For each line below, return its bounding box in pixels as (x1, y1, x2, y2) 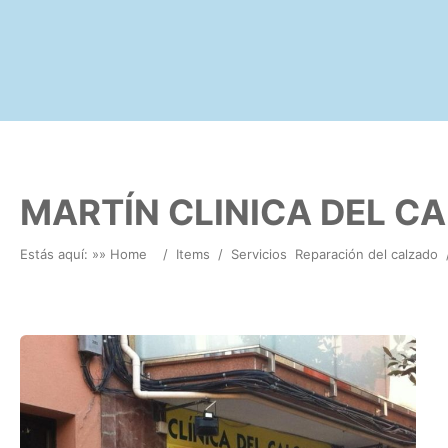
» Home (99, 246, 147, 262)
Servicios (231, 246, 287, 262)
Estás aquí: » (20, 246, 99, 262)
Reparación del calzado (295, 246, 438, 262)
